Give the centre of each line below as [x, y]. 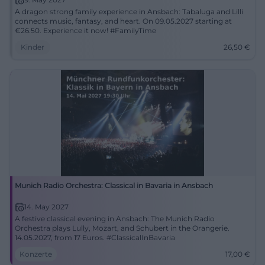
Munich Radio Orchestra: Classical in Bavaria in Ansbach [114, 185]
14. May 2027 [46, 207]
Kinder [33, 47]
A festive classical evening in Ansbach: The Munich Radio [115, 219]
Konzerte [36, 254]
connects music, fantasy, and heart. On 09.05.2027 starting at [123, 21]
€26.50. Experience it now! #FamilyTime [85, 30]
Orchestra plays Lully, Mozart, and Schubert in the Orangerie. [122, 228]
